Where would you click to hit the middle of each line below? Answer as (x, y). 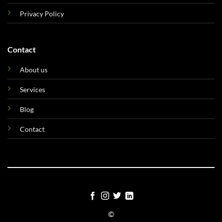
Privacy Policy (42, 14)
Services (32, 90)
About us (33, 70)
